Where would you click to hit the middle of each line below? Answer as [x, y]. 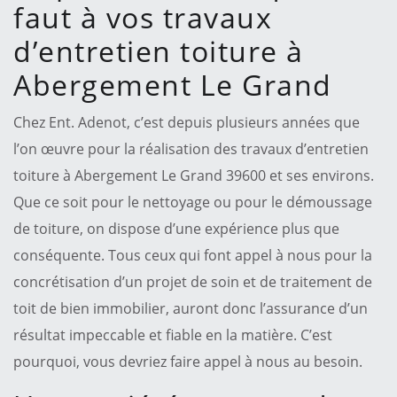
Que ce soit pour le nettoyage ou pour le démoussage [193, 202]
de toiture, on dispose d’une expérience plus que [176, 228]
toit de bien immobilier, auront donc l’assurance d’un [191, 308]
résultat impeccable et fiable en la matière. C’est [173, 335]
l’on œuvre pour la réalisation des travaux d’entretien [191, 148]
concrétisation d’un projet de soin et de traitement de [193, 281]
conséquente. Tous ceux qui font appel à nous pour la [193, 255]
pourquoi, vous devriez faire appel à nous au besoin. [188, 361]
